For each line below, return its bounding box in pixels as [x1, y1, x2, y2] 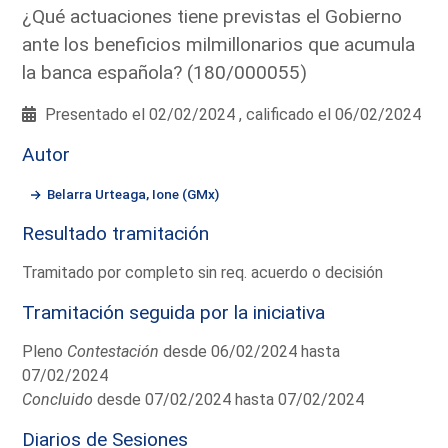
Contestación [67, 341, 160, 361]
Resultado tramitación [22, 221, 210, 245]
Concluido [22, 389, 94, 409]
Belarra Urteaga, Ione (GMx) [47, 185, 220, 202]
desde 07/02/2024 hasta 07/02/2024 [93, 389, 365, 409]
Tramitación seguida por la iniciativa [22, 300, 326, 324]
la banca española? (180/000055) [22, 60, 308, 84]
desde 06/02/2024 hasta [159, 341, 341, 361]
